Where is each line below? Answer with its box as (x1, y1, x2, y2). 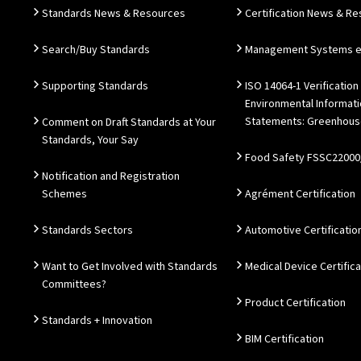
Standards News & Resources (42, 6, 185, 22)
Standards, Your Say (42, 132, 139, 148)
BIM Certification (245, 331, 324, 347)
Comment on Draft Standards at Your (42, 114, 216, 131)
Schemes (42, 186, 87, 202)
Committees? (42, 276, 106, 293)
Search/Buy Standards (42, 42, 150, 58)
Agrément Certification (245, 186, 355, 202)
